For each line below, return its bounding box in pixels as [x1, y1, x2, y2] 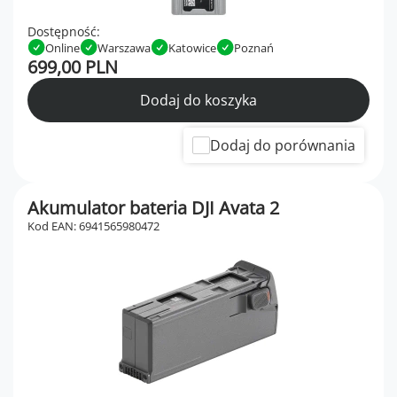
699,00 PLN [27, 55, 118, 80]
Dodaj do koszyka [140, 90, 257, 111]
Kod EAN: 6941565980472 [27, 218, 160, 235]
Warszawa [97, 39, 151, 56]
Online [45, 39, 80, 56]
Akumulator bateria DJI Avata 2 [27, 196, 279, 221]
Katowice [168, 39, 216, 56]
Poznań [234, 39, 274, 56]
